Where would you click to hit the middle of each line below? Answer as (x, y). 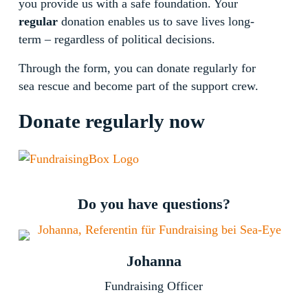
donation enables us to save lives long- (156, 21)
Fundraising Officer (154, 286)
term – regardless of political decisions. (117, 39)
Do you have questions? (154, 204)
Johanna (154, 262)
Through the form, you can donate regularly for (137, 68)
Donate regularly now (111, 122)
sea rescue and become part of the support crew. (139, 86)
